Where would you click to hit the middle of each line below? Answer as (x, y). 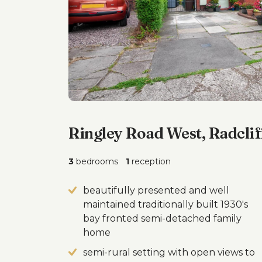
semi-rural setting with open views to (169, 252)
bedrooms (96, 161)
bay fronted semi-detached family (162, 218)
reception (150, 161)
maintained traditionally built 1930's (166, 204)
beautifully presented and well (156, 190)
